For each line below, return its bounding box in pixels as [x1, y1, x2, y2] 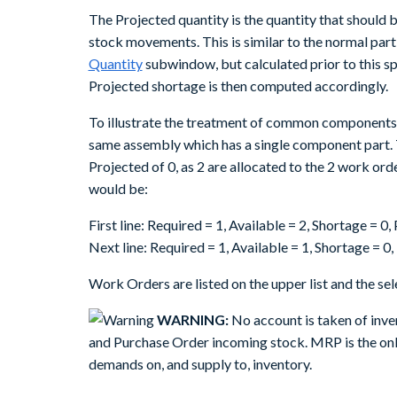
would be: [88, 180, 148, 198]
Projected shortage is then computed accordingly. [88, 77, 388, 95]
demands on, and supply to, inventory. [88, 355, 312, 373]
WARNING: [153, 311, 229, 329]
